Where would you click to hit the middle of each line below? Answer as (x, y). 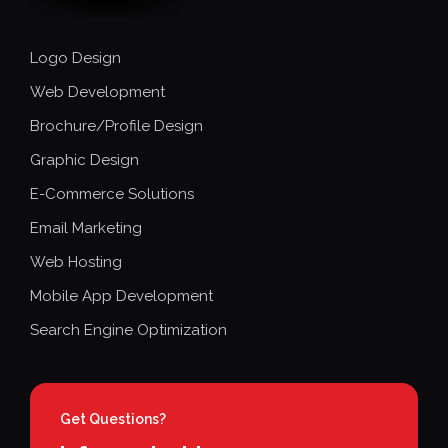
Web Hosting (76, 261)
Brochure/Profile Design (116, 125)
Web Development (97, 91)
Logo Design (75, 57)
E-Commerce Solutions (112, 193)
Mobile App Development (121, 295)
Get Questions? (113, 418)
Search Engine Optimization (128, 329)
